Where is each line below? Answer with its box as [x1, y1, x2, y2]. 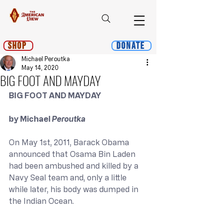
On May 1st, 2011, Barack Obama [9, 138, 131, 147]
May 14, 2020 [22, 64, 59, 71]
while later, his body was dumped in [9, 185, 140, 194]
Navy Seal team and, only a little [9, 173, 129, 182]
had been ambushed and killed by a [9, 161, 140, 170]
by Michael [9, 114, 52, 123]
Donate [116, 40, 145, 52]
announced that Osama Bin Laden [9, 150, 137, 158]
